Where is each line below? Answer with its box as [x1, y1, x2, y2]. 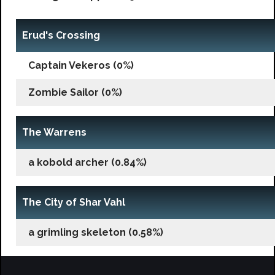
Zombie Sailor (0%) [28, 86, 122, 98]
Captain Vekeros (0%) [28, 59, 134, 71]
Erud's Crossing [22, 29, 100, 41]
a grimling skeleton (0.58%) [28, 226, 163, 238]
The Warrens [22, 126, 87, 138]
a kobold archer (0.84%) [28, 156, 147, 168]
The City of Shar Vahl [22, 196, 125, 208]
